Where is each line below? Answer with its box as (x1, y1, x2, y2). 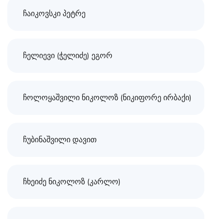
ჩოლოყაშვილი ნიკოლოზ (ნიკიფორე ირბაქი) (23, 92, 192, 104)
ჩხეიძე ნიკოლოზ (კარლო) (23, 176, 121, 188)
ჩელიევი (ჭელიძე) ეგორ (23, 50, 112, 62)
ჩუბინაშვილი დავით (23, 134, 97, 146)
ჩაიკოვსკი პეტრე (23, 8, 86, 20)
